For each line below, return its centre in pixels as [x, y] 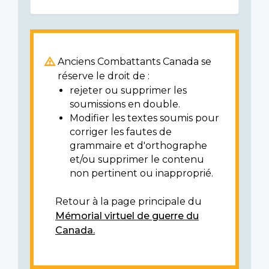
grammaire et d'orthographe [138, 146]
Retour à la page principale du [128, 202]
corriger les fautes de [121, 132]
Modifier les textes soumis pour [144, 118]
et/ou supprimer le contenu [137, 160]
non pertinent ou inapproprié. [141, 174]
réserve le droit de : [104, 76]
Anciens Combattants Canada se [135, 62]
